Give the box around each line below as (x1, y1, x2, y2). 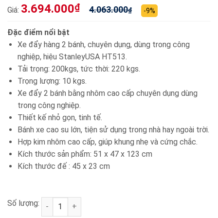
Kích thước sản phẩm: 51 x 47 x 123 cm (17, 149, 152, 159)
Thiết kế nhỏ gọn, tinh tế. (17, 112, 102, 122)
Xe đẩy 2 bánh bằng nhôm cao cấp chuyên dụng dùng (17, 88, 198, 98)
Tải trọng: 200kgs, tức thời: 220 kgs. (17, 64, 140, 73)
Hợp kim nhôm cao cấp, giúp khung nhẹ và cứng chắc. (17, 137, 198, 146)
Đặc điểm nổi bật (7, 27, 70, 37)
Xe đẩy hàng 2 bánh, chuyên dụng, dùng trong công (17, 39, 190, 49)
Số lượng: (7, 198, 41, 208)
